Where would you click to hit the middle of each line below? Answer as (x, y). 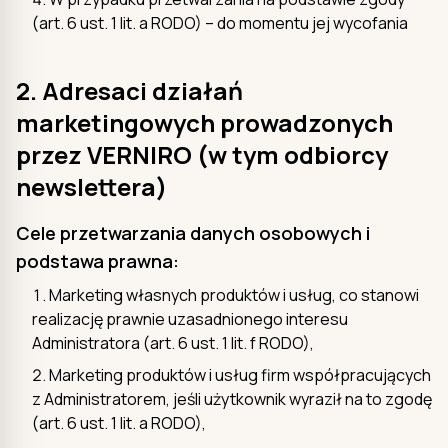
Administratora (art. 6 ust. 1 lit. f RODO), (173, 342)
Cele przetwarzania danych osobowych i (193, 232)
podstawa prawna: (97, 260)
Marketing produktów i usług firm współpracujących (240, 374)
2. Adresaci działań (129, 90)
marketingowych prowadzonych (204, 122)
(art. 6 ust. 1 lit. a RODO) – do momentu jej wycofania (220, 22)
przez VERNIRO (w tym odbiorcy (202, 154)
